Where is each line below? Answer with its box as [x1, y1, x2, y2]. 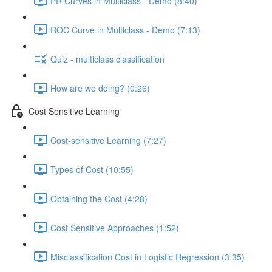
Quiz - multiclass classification [50, 52, 165, 65]
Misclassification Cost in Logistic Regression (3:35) [50, 250, 245, 263]
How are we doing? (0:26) [50, 81, 150, 94]
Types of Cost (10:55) [50, 163, 134, 175]
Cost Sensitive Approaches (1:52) [50, 221, 179, 234]
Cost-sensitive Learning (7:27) [50, 134, 166, 146]
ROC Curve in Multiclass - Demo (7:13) [50, 23, 200, 36]
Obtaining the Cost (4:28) [50, 192, 148, 205]
